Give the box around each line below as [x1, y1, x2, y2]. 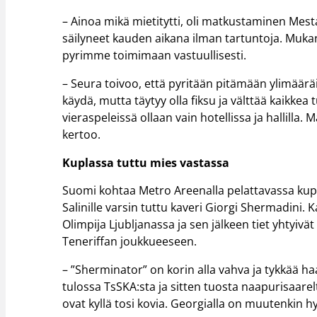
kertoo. [62, 126, 101, 142]
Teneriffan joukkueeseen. [62, 234, 197, 250]
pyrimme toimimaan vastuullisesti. [62, 47, 247, 63]
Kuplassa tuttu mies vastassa [62, 154, 230, 171]
